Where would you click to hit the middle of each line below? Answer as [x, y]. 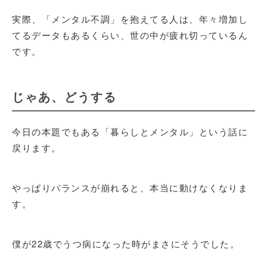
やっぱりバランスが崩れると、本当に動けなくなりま [130, 187]
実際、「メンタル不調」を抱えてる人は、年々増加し [130, 19]
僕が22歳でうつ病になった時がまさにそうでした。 [126, 243]
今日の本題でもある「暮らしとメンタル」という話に [130, 131]
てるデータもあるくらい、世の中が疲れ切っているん [130, 35]
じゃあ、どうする [64, 96]
